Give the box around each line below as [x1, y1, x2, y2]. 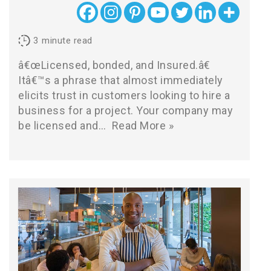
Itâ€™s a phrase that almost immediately [18, 74, 223, 87]
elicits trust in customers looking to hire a [18, 89, 230, 102]
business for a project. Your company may [18, 104, 233, 117]
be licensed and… [18, 119, 109, 132]
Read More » [111, 119, 174, 132]
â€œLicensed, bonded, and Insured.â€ [18, 59, 211, 71]
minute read [42, 35, 93, 46]
